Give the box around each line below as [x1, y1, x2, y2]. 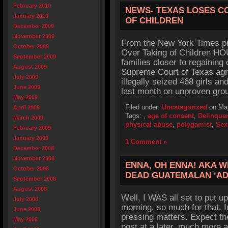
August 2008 [13, 186, 47, 192]
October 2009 [13, 43, 49, 49]
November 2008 [13, 155, 54, 161]
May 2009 [13, 94, 38, 100]
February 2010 [13, 3, 51, 9]
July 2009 [13, 74, 38, 80]
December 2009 [13, 23, 54, 29]
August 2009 [13, 64, 47, 70]
